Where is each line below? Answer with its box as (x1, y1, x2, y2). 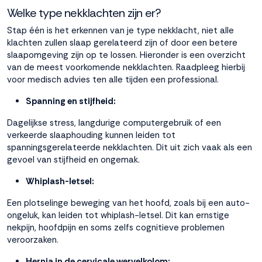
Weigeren (53, 52, 91, 64)
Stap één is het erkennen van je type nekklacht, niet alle (7, 25, 234, 36)
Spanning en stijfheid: (26, 95, 116, 107)
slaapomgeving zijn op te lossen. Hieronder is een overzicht (7, 49, 246, 61)
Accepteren (47, 17, 96, 29)
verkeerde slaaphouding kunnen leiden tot (7, 129, 175, 141)
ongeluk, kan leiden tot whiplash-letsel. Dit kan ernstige (7, 209, 229, 221)
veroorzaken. (7, 234, 58, 246)
